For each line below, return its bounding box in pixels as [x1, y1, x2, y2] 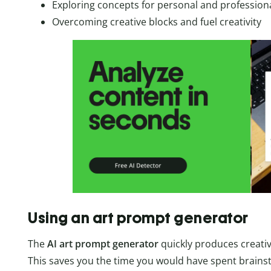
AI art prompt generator [47, 237, 158, 250]
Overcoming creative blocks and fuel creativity [52, 15, 261, 29]
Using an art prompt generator [28, 208, 249, 227]
